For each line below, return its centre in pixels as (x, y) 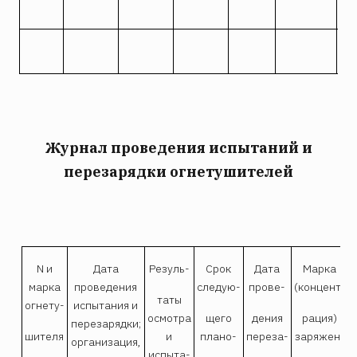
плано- (219, 336)
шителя (45, 336)
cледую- (218, 286)
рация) (320, 318)
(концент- (320, 286)
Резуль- (169, 268)
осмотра (169, 318)
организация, (106, 341)
